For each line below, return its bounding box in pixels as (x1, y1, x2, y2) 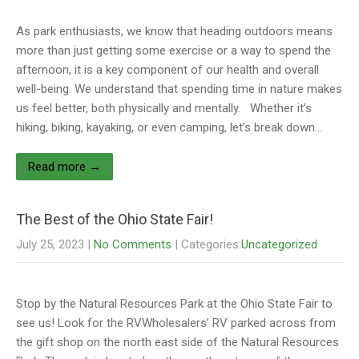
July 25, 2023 (16, 237, 84, 252)
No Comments (94, 237, 171, 252)
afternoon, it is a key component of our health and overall (16, 63, 319, 77)
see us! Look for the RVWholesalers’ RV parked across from (16, 316, 336, 330)
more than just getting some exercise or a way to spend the (16, 43, 331, 58)
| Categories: (175, 237, 241, 252)
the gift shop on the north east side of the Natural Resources (16, 335, 339, 349)
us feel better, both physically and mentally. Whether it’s (16, 101, 312, 115)
